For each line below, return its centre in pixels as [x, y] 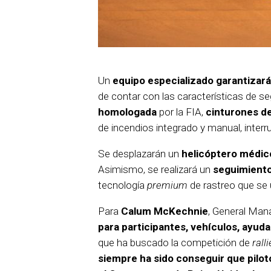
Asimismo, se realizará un [155, 170]
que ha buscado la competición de [175, 243]
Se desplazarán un [140, 154]
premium [167, 185]
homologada [127, 112]
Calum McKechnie [163, 211]
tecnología [122, 185]
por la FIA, [181, 112]
